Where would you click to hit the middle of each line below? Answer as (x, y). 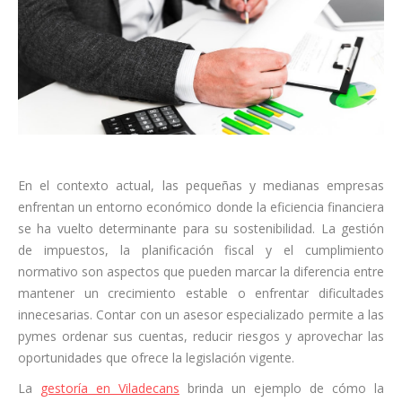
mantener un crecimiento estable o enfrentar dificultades (201, 293)
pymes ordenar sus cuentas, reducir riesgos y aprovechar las (201, 336)
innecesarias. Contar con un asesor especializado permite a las (201, 314)
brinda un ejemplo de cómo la (282, 388)
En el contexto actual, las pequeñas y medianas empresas (201, 185)
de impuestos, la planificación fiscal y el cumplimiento (201, 249)
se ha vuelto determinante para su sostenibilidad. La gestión (201, 228)
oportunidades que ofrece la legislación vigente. (156, 357)
